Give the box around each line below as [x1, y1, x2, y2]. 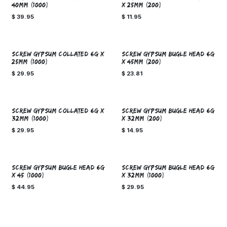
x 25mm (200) [121, 1, 162, 9]
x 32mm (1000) [121, 171, 165, 179]
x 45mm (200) [121, 58, 162, 66]
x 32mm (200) [121, 115, 163, 123]
